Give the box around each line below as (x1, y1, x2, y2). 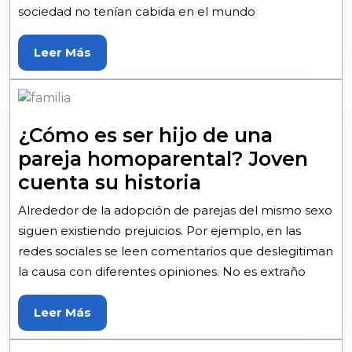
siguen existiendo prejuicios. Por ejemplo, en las (18, 222, 301, 238)
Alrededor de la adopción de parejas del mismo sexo (18, 202, 332, 218)
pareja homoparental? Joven (18, 146, 308, 170)
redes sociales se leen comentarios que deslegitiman (18, 243, 333, 258)
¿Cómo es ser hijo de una (18, 123, 273, 147)
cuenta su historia (18, 170, 201, 194)
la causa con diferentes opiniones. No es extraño (18, 263, 306, 279)
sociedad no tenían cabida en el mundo (18, 3, 255, 19)
